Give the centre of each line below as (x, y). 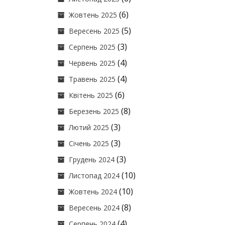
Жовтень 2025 (93, 15)
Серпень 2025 (92, 47)
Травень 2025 (92, 79)
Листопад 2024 (94, 176)
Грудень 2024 (92, 159)
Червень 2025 (92, 63)
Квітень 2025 (91, 95)
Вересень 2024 (94, 208)
